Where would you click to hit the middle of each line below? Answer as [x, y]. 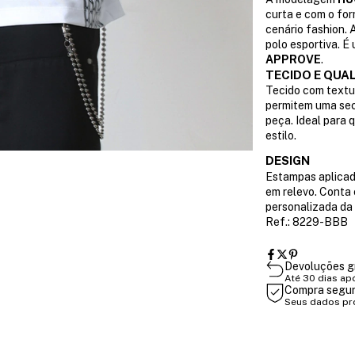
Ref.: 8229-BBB [306, 222]
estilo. [281, 136]
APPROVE [293, 60]
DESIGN [287, 161]
